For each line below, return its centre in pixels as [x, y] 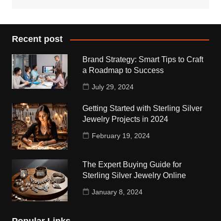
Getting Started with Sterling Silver [143, 109]
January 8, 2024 [117, 192]
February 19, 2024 [121, 136]
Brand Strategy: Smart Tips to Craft [143, 60]
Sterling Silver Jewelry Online [135, 176]
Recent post [37, 39]
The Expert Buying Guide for [132, 165]
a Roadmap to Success [123, 71]
